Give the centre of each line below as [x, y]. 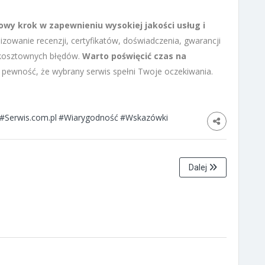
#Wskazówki [144, 117]
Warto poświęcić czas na [134, 56]
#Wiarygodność [88, 117]
